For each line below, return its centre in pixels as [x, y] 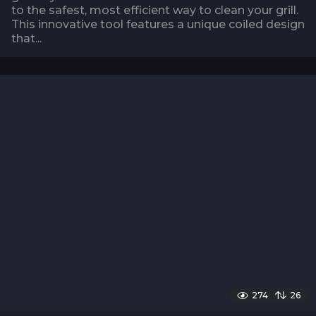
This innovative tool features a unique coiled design [158, 25]
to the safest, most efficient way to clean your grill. [155, 11]
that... [26, 39]
